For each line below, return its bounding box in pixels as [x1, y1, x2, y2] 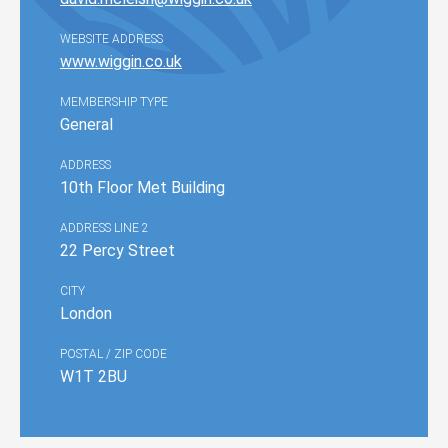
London [60, 304, 112, 323]
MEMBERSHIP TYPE [60, 95, 168, 109]
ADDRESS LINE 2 [60, 221, 149, 235]
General [60, 115, 113, 134]
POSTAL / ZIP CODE [60, 347, 167, 361]
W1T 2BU [60, 367, 127, 386]
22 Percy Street [60, 241, 175, 260]
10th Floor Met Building [60, 178, 225, 197]
